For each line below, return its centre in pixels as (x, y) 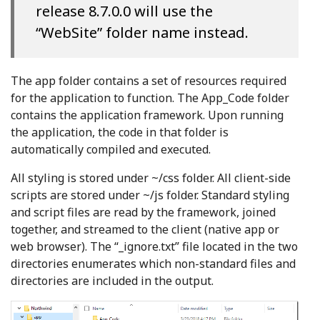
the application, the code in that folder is (120, 132)
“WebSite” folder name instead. (142, 32)
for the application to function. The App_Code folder (150, 97)
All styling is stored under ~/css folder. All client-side (151, 177)
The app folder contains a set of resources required (149, 80)
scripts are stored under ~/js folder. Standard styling (150, 195)
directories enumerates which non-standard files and (153, 263)
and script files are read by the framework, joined (143, 212)
